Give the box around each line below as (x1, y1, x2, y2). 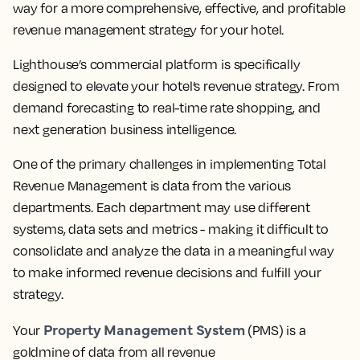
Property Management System (43, 318, 245, 339)
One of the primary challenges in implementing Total (13, 155, 326, 172)
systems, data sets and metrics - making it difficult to (13, 220, 329, 237)
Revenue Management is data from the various (13, 177, 292, 194)
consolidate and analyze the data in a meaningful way (13, 242, 334, 259)
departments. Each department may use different (13, 198, 310, 215)
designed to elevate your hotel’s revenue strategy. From (13, 77, 341, 94)
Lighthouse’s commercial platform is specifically (13, 55, 301, 72)
